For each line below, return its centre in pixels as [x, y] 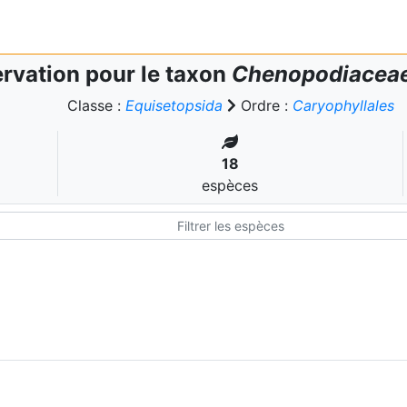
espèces [230, 185]
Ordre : [264, 105]
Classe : [96, 105]
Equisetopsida [174, 105]
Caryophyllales [343, 105]
